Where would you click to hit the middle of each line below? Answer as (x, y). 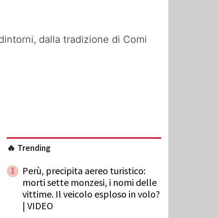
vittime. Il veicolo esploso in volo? (91, 194)
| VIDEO (38, 205)
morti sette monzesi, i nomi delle (90, 182)
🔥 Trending (29, 148)
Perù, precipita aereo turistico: (84, 170)
